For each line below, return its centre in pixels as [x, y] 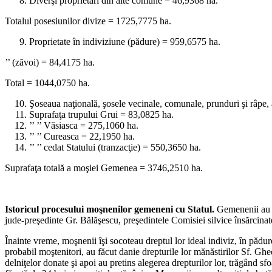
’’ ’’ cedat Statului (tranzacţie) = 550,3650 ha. [115, 147]
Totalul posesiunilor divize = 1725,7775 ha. [88, 21]
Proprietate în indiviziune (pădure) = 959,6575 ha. [125, 41]
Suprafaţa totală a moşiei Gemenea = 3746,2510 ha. [104, 168]
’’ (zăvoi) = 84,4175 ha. [50, 62]
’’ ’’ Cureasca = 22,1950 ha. [82, 136]
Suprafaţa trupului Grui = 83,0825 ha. [101, 114]
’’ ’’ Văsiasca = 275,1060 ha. [84, 125]
